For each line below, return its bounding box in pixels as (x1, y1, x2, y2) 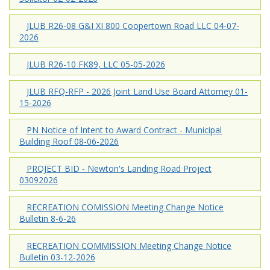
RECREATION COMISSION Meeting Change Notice (27, 201, 224, 213)
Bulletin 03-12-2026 (19, 251, 95, 263)
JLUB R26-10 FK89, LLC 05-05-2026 (27, 58, 165, 70)
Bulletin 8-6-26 (19, 212, 76, 224)
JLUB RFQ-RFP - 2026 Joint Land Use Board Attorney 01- (27, 85, 248, 97)
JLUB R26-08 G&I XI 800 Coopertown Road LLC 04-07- (27, 19, 239, 31)
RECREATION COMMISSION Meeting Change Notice (27, 239, 231, 251)
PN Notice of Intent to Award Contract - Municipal (27, 124, 222, 136)
